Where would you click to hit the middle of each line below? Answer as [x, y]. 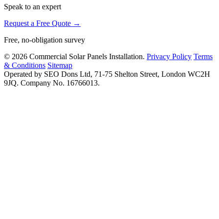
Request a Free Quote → [42, 23]
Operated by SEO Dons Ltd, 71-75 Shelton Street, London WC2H [107, 74]
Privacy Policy [169, 56]
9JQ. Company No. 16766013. [52, 83]
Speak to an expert [33, 6]
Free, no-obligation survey [44, 40]
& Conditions [25, 65]
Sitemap [60, 65]
